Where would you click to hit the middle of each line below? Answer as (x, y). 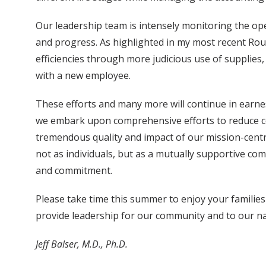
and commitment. (74, 170)
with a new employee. (83, 75)
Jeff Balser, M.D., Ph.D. (82, 244)
